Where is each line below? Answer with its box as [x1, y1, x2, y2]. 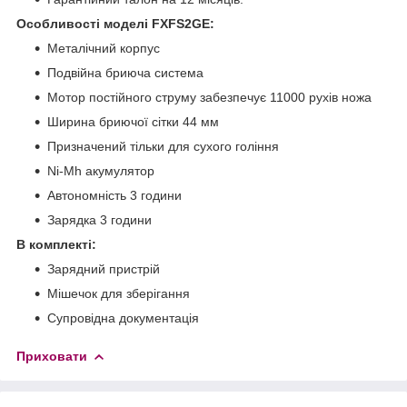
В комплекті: [16, 236, 96, 252]
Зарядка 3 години [47, 212, 152, 227]
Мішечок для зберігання [47, 285, 190, 301]
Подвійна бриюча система [47, 65, 203, 80]
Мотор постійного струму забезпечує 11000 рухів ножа [47, 89, 372, 104]
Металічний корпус [47, 40, 160, 55]
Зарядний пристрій [47, 261, 160, 276]
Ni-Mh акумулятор [47, 163, 154, 178]
